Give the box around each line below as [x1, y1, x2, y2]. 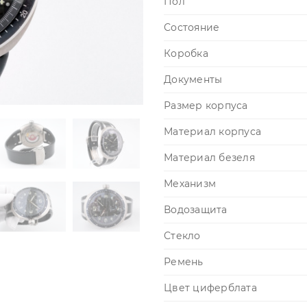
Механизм [164, 177, 216, 190]
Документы [164, 73, 223, 86]
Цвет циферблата [164, 282, 257, 294]
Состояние [164, 21, 220, 34]
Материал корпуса [164, 125, 261, 138]
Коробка [164, 47, 208, 60]
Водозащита [164, 204, 228, 216]
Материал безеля [164, 151, 255, 164]
